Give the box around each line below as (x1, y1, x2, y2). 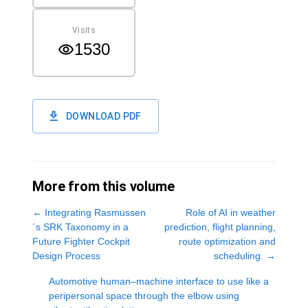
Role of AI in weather (186, 207, 276, 218)
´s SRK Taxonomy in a (32, 221, 129, 232)
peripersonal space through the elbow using (49, 290, 239, 301)
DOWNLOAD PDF (66, 111, 142, 122)
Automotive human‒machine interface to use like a (49, 276, 269, 287)
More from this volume (32, 178, 175, 195)
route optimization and (179, 236, 276, 247)
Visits (71, 25, 96, 35)
